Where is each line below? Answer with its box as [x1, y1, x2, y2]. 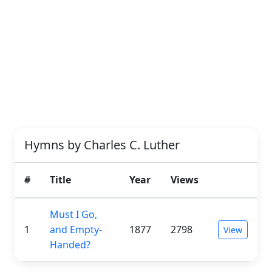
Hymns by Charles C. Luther [24, 136, 180, 153]
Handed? [50, 237, 90, 251]
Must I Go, [50, 207, 97, 221]
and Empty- [50, 222, 102, 236]
